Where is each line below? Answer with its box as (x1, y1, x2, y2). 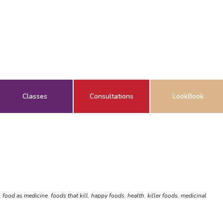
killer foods (147, 192, 178, 200)
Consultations (90, 92, 133, 101)
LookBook (173, 92, 204, 101)
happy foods (91, 192, 124, 200)
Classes (22, 92, 47, 101)
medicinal (181, 192, 207, 200)
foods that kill (51, 192, 88, 200)
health (127, 192, 144, 200)
